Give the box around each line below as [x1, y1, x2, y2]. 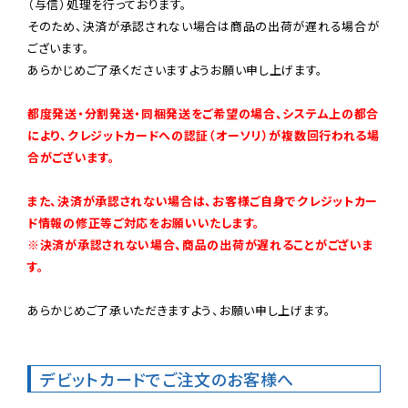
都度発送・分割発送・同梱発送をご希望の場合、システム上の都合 [27, 104, 379, 122]
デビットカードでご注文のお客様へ [40, 366, 295, 391]
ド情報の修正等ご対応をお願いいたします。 [27, 213, 260, 231]
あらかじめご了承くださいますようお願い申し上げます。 [27, 60, 323, 78]
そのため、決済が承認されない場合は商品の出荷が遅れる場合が [27, 16, 380, 35]
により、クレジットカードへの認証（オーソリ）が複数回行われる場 [27, 126, 380, 144]
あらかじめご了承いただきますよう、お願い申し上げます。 [27, 301, 331, 319]
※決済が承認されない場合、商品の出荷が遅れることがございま [27, 235, 374, 253]
